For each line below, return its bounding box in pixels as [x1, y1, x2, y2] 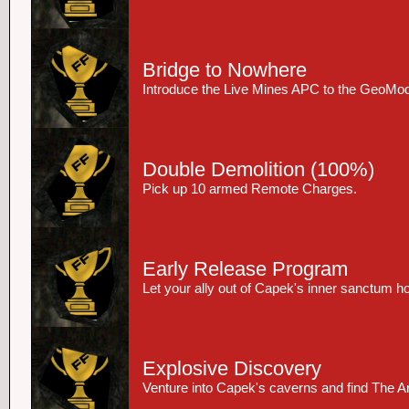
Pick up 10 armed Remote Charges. [142, 182, 357, 196]
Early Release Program [142, 257, 348, 280]
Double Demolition [142, 158, 305, 181]
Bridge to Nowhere [142, 58, 307, 81]
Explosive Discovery [142, 357, 321, 380]
